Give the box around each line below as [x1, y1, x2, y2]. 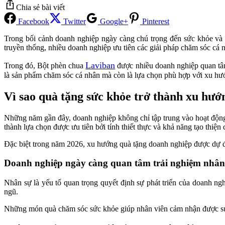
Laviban [85, 60, 116, 70]
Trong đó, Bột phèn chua [4, 61, 86, 70]
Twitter [61, 17, 86, 26]
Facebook [16, 17, 49, 26]
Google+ [98, 17, 128, 26]
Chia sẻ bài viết [16, 3, 65, 12]
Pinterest [140, 17, 169, 26]
